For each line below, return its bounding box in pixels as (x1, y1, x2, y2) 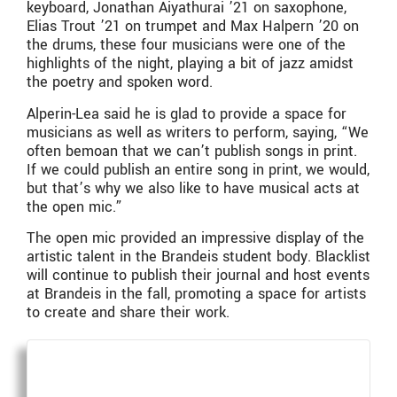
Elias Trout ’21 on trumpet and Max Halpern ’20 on (27, 16, 359, 37)
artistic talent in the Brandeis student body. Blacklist (27, 246, 370, 267)
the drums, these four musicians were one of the (27, 35, 346, 56)
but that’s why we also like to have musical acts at (27, 177, 360, 198)
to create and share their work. (27, 302, 230, 323)
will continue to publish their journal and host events (27, 265, 370, 285)
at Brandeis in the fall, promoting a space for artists (27, 284, 366, 304)
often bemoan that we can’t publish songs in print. (27, 140, 357, 161)
